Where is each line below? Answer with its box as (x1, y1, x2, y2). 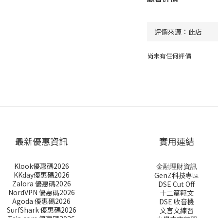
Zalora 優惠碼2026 (12, 179, 71, 188)
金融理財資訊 (156, 162, 197, 170)
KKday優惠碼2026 (13, 170, 70, 180)
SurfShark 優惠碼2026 (6, 205, 76, 215)
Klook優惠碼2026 (14, 161, 69, 171)
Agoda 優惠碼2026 (12, 196, 71, 206)
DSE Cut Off (158, 179, 195, 189)
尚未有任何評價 (146, 51, 191, 60)
